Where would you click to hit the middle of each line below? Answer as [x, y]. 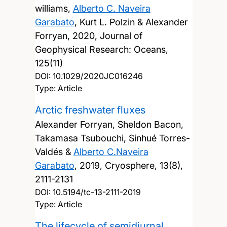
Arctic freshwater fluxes [90, 110]
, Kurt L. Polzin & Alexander [131, 22]
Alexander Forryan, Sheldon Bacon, [109, 124]
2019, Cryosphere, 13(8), [131, 165]
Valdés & [54, 152]
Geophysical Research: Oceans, [101, 49]
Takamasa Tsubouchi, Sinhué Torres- [112, 138]
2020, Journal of [107, 35]
